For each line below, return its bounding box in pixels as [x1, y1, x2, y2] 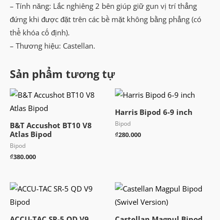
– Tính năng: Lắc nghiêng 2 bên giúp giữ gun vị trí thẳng [10, 1, 197, 11]
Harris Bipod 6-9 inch [115, 107, 192, 117]
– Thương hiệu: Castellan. [10, 41, 95, 51]
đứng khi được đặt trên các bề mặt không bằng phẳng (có [10, 14, 201, 25]
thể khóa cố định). [10, 27, 70, 38]
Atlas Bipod [10, 129, 52, 139]
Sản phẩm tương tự [10, 66, 115, 81]
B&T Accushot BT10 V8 [10, 120, 92, 130]
